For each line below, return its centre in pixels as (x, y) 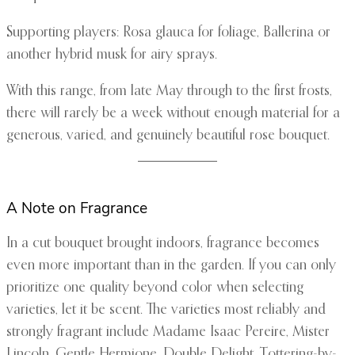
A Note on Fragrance (77, 209)
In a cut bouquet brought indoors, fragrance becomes (163, 244)
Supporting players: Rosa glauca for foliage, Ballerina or (168, 33)
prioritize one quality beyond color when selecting (155, 288)
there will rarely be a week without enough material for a (173, 114)
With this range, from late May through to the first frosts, (169, 92)
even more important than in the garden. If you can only (171, 266)
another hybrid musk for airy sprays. (112, 55)
